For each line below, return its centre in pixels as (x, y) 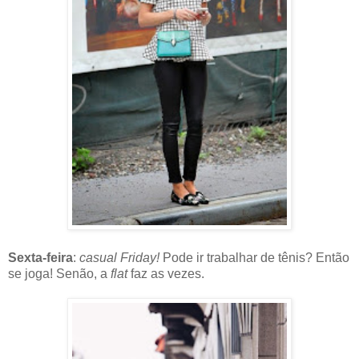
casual (98, 258)
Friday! (141, 258)
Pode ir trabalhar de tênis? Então (256, 258)
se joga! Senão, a (59, 274)
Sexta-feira (40, 258)
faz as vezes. (166, 274)
